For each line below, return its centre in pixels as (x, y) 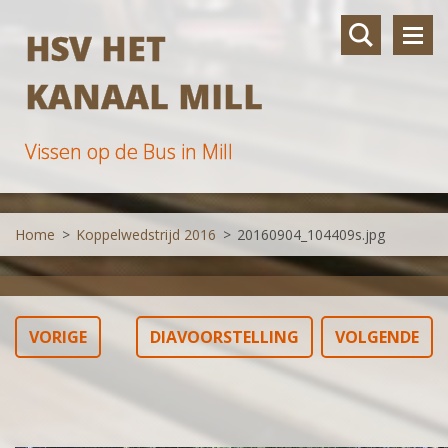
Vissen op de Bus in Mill (129, 151)
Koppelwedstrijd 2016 (146, 234)
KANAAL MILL (144, 96)
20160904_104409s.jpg (311, 234)
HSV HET (95, 48)
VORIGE (58, 337)
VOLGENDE (377, 337)
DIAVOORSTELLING (224, 337)
